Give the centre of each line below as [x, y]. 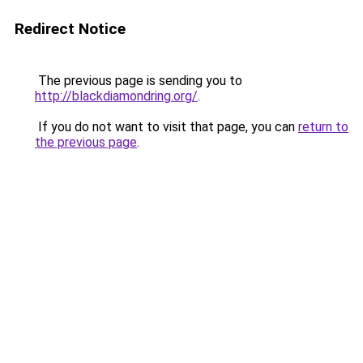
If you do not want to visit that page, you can [167, 127]
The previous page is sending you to [139, 81]
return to [323, 127]
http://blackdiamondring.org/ [116, 96]
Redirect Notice [70, 29]
